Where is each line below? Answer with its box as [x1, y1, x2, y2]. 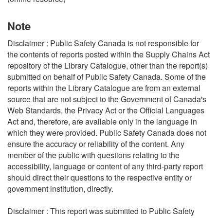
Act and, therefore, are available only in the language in [7, 115, 197, 127]
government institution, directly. [7, 182, 113, 194]
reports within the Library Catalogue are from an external [7, 82, 200, 93]
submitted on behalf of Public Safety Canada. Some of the [7, 71, 206, 82]
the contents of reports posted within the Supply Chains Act [7, 48, 210, 60]
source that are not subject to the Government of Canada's [7, 93, 206, 105]
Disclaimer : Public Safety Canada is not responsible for [7, 37, 199, 49]
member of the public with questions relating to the [7, 149, 180, 161]
